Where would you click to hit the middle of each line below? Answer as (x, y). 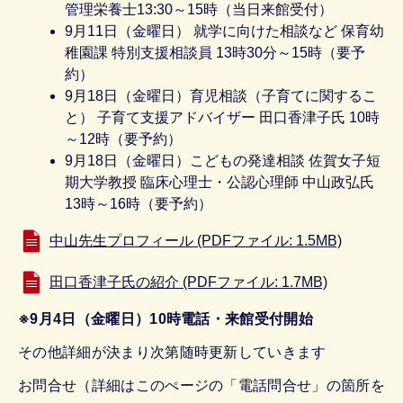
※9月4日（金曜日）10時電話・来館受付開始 (166, 318)
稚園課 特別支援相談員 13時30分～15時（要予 (215, 52)
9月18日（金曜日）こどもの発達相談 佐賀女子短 (223, 160)
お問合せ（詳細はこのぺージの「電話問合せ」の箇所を (201, 385)
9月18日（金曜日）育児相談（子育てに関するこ (221, 95)
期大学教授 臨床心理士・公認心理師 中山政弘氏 (220, 182)
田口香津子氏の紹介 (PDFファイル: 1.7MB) (188, 282)
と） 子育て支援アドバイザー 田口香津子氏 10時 (223, 117)
